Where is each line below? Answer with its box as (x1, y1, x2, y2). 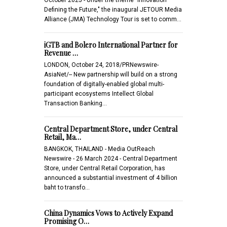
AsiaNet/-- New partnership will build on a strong (44, 70, 177, 78)
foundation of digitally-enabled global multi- (44, 80, 164, 88)
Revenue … (44, 48, 78, 58)
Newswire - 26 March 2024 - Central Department (44, 155, 177, 162)
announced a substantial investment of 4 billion (44, 174, 177, 181)
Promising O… (44, 216, 89, 226)
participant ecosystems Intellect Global (44, 90, 154, 97)
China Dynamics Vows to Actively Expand (44, 208, 173, 218)
